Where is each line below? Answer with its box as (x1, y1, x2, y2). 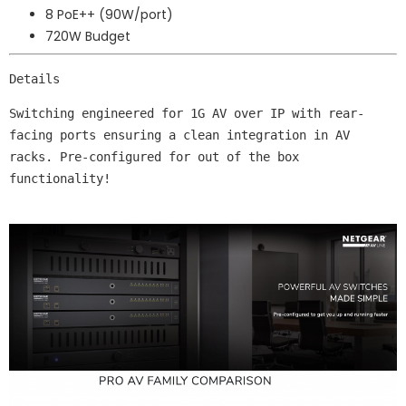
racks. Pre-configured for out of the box (9, 149, 299, 164)
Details (9, 71, 60, 86)
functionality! (9, 170, 111, 186)
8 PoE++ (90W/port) (45, 5, 173, 24)
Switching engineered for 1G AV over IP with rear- (9, 105, 364, 121)
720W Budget (45, 26, 130, 45)
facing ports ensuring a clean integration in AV (9, 127, 350, 142)
